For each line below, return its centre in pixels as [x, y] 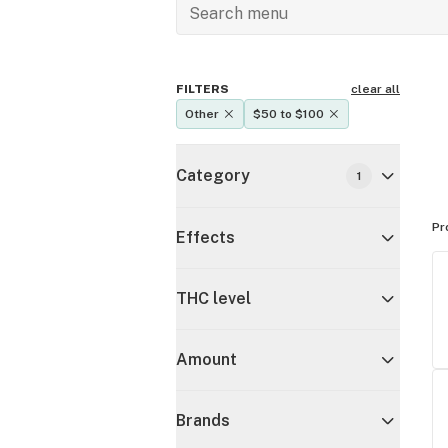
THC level [213, 298]
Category [213, 175]
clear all [375, 89]
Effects [205, 237]
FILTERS [202, 89]
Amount [206, 359]
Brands [203, 420]
